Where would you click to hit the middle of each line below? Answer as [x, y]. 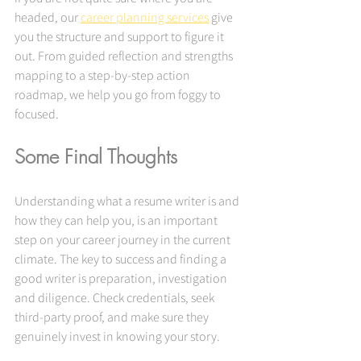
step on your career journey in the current [124, 239]
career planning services [145, 17]
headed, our [48, 17]
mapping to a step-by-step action [104, 75]
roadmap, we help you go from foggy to [119, 94]
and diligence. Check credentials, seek [116, 297]
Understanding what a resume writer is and [128, 200]
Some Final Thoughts [96, 156]
